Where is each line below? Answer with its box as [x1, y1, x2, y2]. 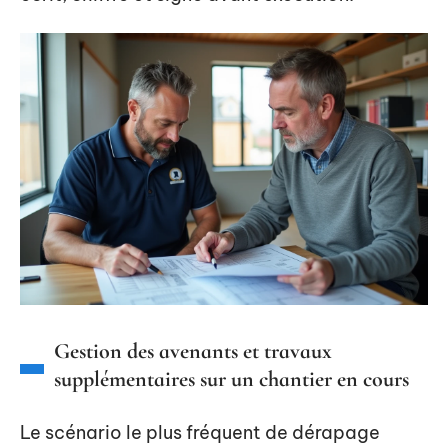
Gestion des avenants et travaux [54, 337, 332, 364]
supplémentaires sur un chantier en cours [54, 365, 409, 392]
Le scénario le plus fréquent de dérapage [20, 420, 380, 444]
